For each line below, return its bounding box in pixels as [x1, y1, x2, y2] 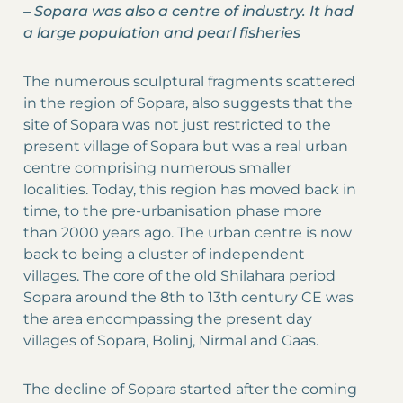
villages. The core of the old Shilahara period [23, 267, 336, 285]
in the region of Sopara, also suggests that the [23, 94, 353, 112]
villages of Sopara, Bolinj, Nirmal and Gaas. [23, 332, 318, 350]
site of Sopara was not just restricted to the [23, 116, 331, 134]
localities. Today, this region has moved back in [23, 181, 356, 199]
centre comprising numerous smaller [23, 159, 291, 177]
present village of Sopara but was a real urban [23, 138, 348, 156]
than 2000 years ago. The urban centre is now [23, 224, 352, 242]
